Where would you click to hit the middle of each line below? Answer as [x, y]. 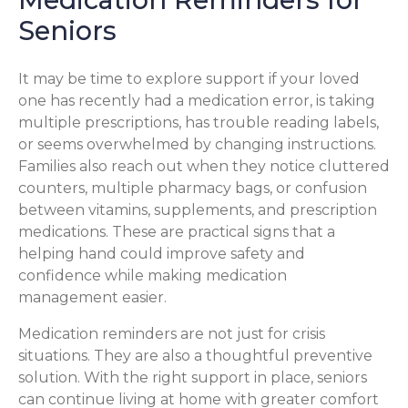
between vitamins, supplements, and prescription [198, 209]
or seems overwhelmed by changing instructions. [197, 144]
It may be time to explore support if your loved [189, 78]
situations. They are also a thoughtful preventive [195, 355]
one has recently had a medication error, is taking [197, 100]
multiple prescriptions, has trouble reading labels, [199, 122]
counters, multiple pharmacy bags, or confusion [193, 188]
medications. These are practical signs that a [177, 231]
